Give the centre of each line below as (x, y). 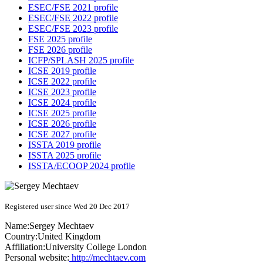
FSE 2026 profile (60, 50)
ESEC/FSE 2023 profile (73, 29)
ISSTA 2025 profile (65, 156)
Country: (21, 237)
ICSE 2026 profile (62, 124)
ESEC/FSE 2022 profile (73, 18)
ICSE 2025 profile (62, 113)
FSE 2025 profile (60, 39)
